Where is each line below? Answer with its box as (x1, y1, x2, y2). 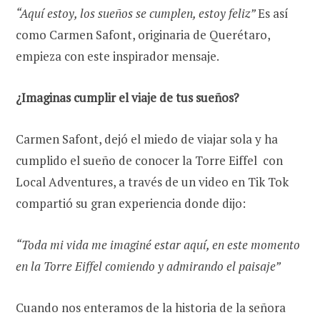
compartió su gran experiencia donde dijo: (16, 194, 249, 211)
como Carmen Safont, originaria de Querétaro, (16, 26, 270, 43)
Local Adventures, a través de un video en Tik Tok (16, 173, 289, 190)
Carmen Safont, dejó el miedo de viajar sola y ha (16, 130, 278, 147)
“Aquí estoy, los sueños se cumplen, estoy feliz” (16, 4, 258, 21)
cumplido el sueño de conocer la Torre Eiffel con (16, 151, 283, 169)
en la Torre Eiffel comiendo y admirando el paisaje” (16, 257, 281, 274)
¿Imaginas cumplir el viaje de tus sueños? (16, 89, 242, 106)
